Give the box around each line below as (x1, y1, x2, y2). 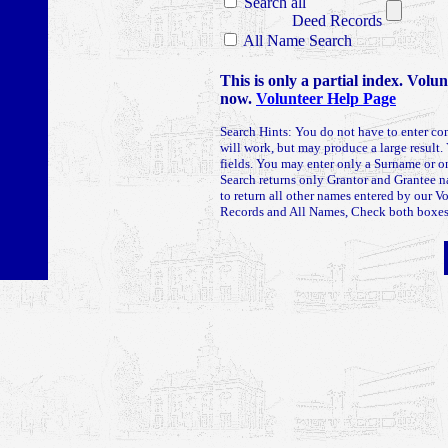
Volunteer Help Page (256, 90, 396, 107)
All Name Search (240, 32, 352, 49)
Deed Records (292, 12, 382, 29)
